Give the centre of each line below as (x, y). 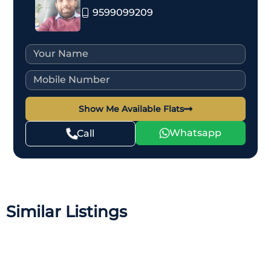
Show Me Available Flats (131, 109)
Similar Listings (67, 211)
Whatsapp (195, 132)
